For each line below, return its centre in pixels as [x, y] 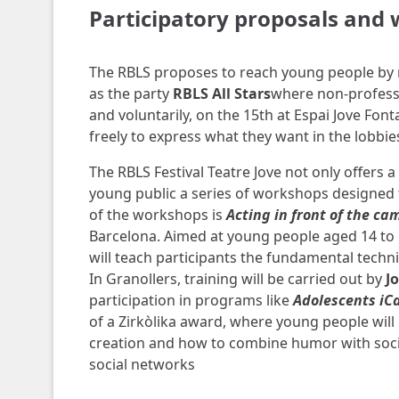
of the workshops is [157, 215]
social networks [142, 364]
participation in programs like [191, 300]
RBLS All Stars [221, 94]
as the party [130, 94]
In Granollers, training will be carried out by [237, 279]
